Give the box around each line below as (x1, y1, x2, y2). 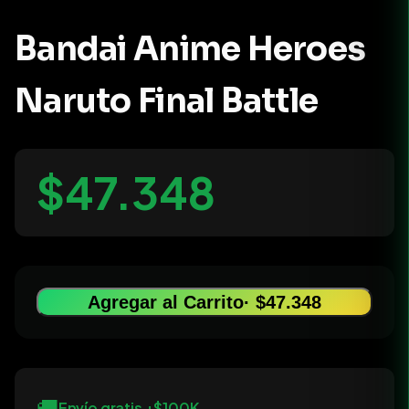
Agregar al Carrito (88, 292, 244, 313)
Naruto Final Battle (15, 80, 319, 122)
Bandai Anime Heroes (15, 28, 366, 70)
